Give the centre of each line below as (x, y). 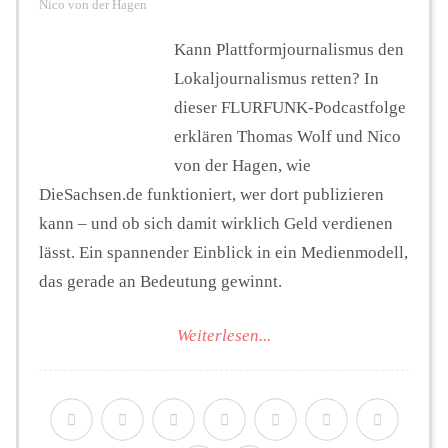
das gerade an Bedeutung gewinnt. (160, 281)
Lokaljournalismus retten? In (276, 78)
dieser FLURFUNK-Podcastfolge (290, 107)
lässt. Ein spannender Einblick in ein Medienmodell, (223, 252)
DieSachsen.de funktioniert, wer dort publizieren (211, 194)
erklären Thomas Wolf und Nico (287, 136)
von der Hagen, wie (242, 165)
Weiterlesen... (224, 336)
